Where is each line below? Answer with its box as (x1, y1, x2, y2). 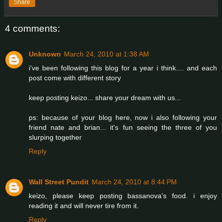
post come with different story (29, 74, 121, 82)
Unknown (29, 50, 61, 58)
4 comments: (5, 23, 60, 34)
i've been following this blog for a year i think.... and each (29, 64, 217, 72)
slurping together (29, 133, 82, 142)
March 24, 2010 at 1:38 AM (64, 50, 149, 58)
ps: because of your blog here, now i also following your (29, 113, 217, 122)
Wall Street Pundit (29, 178, 89, 186)
